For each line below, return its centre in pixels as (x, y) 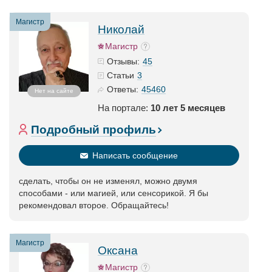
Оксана (118, 250)
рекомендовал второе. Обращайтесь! (94, 205)
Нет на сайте (54, 91)
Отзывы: (123, 61)
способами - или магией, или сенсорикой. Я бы (114, 193)
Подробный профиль (93, 130)
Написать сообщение (135, 155)
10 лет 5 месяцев (188, 108)
